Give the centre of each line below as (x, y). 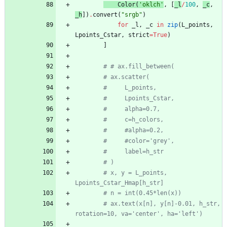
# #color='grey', (139, 141)
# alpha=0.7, (132, 109)
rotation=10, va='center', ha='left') (139, 214)
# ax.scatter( (126, 77)
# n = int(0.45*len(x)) (142, 193)
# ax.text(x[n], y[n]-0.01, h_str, (162, 204)
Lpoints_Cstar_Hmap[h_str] (119, 183)
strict (139, 35)
